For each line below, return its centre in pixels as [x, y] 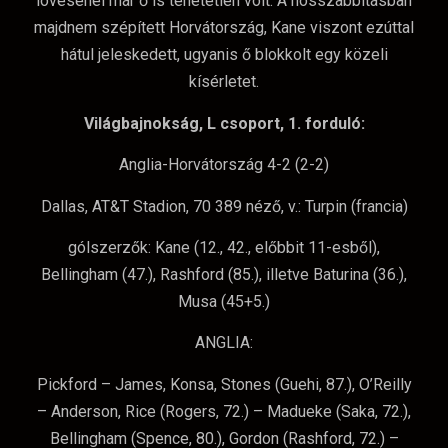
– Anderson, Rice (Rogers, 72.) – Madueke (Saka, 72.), [224, 411]
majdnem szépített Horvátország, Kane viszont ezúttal [224, 28]
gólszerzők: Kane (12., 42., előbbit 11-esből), [224, 247]
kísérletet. [224, 82]
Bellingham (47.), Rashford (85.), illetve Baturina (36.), [224, 274]
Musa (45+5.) [224, 301]
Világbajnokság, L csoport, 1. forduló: [224, 123]
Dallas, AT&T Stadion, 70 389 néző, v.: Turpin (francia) [224, 206]
